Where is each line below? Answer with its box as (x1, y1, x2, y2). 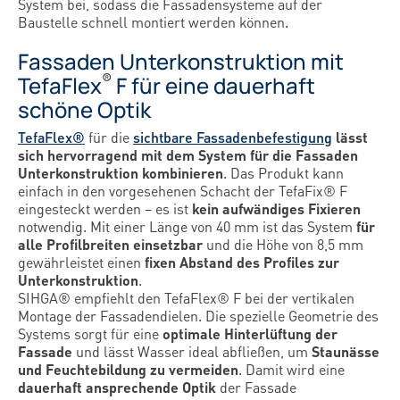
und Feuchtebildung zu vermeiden (18, 360, 238, 379)
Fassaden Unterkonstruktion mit (18, 46, 344, 76)
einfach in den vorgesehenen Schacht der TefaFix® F (18, 181, 347, 200)
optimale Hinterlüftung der (162, 324, 337, 343)
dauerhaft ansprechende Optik (18, 378, 216, 396)
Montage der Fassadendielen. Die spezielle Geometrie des (18, 306, 379, 325)
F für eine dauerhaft (112, 71, 315, 100)
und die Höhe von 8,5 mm (203, 235, 363, 254)
